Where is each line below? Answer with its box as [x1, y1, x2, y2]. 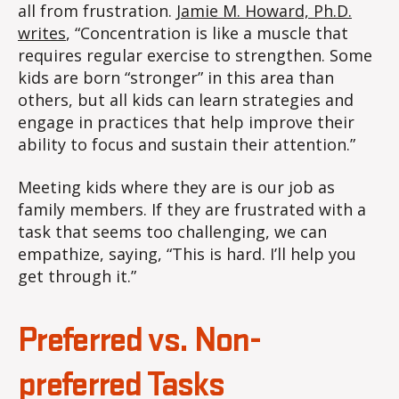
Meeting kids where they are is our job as [18, 175, 335, 198]
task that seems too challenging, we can [18, 220, 327, 242]
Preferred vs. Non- [18, 322, 261, 359]
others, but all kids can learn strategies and [18, 89, 354, 111]
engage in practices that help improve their [18, 111, 354, 134]
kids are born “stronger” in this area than [18, 67, 334, 89]
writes [18, 22, 66, 45]
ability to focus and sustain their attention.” [18, 134, 355, 156]
